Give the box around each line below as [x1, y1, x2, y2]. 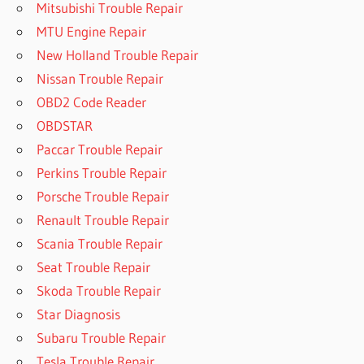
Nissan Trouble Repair [37, 69, 164, 87]
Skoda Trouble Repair [37, 281, 162, 299]
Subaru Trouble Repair [37, 328, 167, 346]
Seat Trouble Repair [37, 258, 151, 275]
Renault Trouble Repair [37, 210, 170, 228]
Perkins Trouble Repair [37, 163, 167, 181]
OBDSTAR [37, 116, 93, 134]
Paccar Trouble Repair [37, 140, 163, 158]
